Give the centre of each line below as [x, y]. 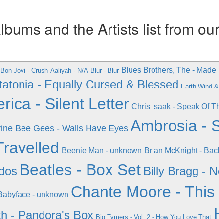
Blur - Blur [104, 71]
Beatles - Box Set [80, 170]
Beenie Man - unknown [101, 150]
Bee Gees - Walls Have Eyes [71, 128]
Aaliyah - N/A [69, 71]
